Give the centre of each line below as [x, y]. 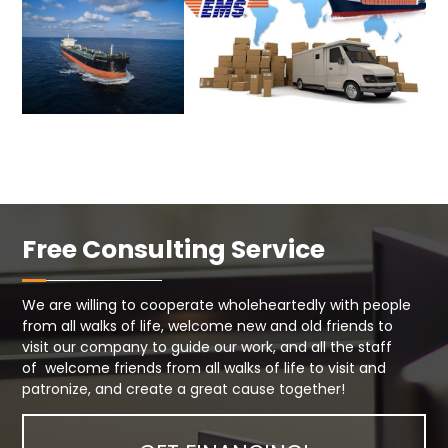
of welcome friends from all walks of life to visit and [204, 367]
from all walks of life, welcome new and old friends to [208, 325]
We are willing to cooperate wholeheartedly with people [217, 304]
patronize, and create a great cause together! [184, 388]
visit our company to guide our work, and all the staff [207, 346]
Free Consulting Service [174, 249]
